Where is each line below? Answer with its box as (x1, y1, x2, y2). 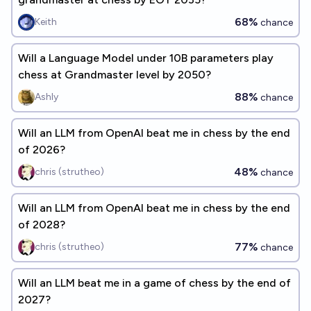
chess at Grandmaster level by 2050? (18, 68, 211, 81)
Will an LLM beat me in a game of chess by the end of (18, 276, 291, 289)
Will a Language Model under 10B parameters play (18, 51, 274, 65)
